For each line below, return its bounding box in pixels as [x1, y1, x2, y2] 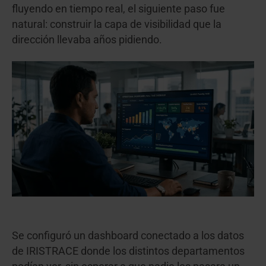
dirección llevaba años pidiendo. [12, 34, 162, 46]
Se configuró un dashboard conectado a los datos [12, 230, 244, 242]
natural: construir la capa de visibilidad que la [12, 18, 221, 31]
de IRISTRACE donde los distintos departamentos [12, 245, 245, 258]
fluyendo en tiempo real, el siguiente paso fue [12, 3, 225, 15]
